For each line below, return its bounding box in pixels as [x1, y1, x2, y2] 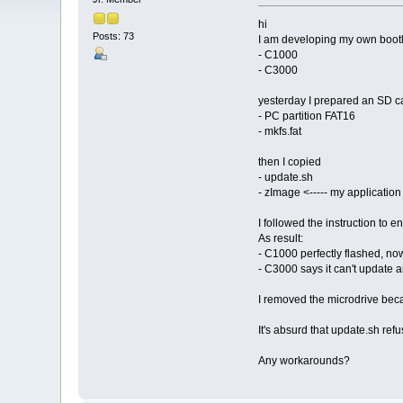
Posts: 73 [93, 30, 135, 41]
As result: [257, 232, 303, 246]
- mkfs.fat [257, 125, 301, 139]
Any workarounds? [257, 354, 350, 368]
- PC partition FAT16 [257, 110, 355, 123]
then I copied [257, 156, 321, 169]
